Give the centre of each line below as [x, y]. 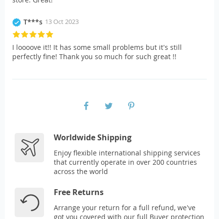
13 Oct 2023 [62, 21]
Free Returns [79, 192]
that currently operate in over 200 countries [125, 162]
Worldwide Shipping [93, 138]
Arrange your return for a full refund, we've [125, 208]
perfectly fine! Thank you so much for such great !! [94, 57]
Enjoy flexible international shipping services [127, 153]
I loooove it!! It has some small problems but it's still [97, 47]
